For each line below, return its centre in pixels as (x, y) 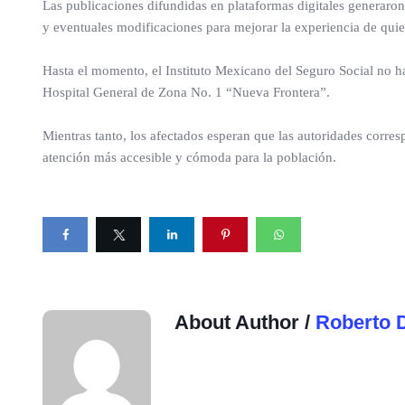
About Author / (245, 322)
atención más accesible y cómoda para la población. (189, 157)
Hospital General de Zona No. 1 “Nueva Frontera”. (186, 92)
